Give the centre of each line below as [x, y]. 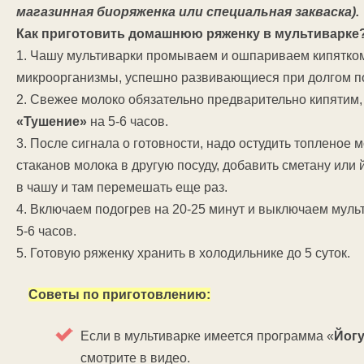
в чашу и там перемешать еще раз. [122, 187]
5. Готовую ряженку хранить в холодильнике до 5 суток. [183, 253]
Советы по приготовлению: [119, 295]
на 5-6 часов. [128, 121]
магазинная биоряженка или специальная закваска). [188, 12]
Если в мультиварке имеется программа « [207, 336]
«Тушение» [52, 121]
